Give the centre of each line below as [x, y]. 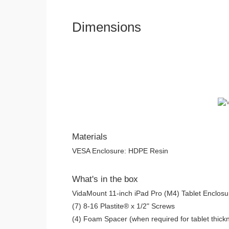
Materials [89, 137]
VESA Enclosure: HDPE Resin [120, 151]
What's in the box [105, 179]
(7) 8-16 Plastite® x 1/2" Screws [123, 206]
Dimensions [106, 27]
